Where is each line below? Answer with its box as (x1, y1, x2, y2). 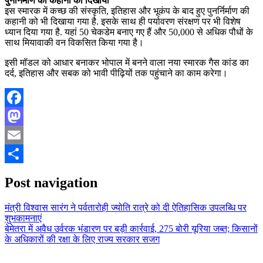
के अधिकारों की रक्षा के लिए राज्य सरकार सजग (5, 234, 160, 245)
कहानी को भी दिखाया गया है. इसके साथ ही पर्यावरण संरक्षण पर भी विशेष (5, 16, 241, 27)
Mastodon (5, 130, 42, 140)
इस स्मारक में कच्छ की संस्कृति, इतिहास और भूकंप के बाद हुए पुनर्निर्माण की (5, 6, 249, 16)
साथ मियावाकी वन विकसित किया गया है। (5, 38, 146, 48)
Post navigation (5, 175, 97, 191)
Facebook (5, 111, 41, 122)
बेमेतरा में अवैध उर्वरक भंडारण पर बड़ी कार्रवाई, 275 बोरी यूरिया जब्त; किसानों (5, 224, 258, 234)
